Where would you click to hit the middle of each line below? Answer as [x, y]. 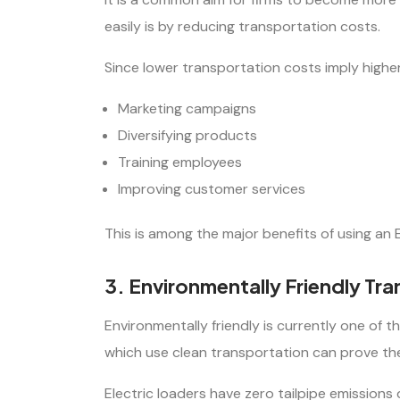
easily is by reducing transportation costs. [242, 26]
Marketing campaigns [187, 108]
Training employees [180, 162]
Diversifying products [187, 135]
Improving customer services [212, 188]
